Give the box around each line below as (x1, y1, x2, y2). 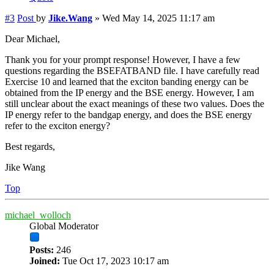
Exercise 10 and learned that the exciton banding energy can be (5, 76, 248, 87)
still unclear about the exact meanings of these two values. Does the (5, 98, 264, 109)
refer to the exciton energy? (5, 120, 110, 131)
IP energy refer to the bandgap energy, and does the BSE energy (5, 109, 252, 120)
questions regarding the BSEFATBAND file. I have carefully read (5, 65, 259, 76)
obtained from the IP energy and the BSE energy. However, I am (5, 87, 254, 98)
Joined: (29, 256, 60, 266)
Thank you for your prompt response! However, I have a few (5, 54, 240, 65)
